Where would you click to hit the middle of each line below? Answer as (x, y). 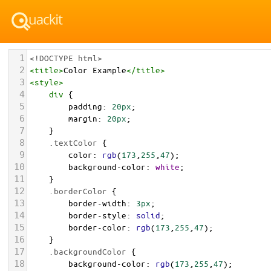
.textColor (73, 142)
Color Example (95, 70)
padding (85, 106)
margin (83, 118)
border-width (97, 203)
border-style (97, 215)
